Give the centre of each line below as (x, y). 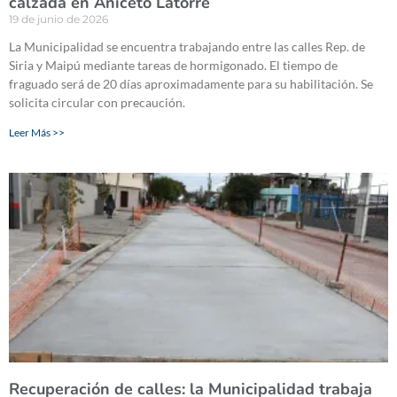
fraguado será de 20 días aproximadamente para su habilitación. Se (191, 84)
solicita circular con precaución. (97, 103)
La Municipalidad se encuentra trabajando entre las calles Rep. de (187, 47)
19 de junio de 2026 (58, 19)
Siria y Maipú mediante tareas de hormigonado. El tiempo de (173, 66)
